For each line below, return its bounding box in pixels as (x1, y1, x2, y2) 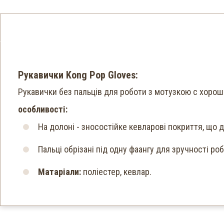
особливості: (18, 104, 67, 114)
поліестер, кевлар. (81, 166, 151, 177)
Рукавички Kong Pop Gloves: (18, 69, 138, 81)
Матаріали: (38, 166, 81, 177)
